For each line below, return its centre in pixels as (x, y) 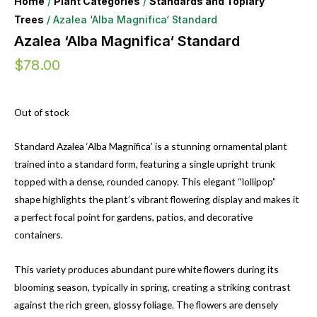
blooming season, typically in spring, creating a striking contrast (152, 287)
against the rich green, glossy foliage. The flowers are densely (146, 305)
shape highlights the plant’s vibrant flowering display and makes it (157, 200)
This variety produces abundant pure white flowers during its (146, 270)
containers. (39, 235)
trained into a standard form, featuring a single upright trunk (145, 164)
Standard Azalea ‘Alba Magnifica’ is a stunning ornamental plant (151, 146)
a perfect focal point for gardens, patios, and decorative (133, 217)
